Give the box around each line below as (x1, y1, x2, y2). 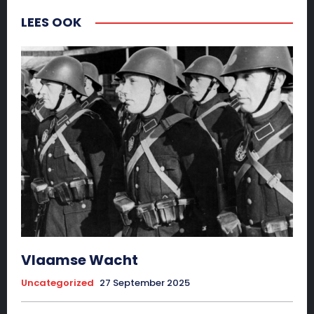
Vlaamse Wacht (21, 250, 138, 270)
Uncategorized (21, 275, 94, 289)
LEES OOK (21, 13, 81, 32)
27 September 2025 (100, 275, 190, 289)
